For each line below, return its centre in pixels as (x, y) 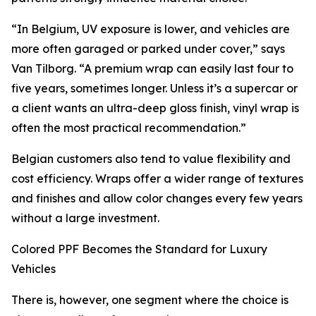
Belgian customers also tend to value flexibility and (151, 159)
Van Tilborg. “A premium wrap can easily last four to (152, 69)
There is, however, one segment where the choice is (150, 300)
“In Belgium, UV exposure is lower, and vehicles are (151, 29)
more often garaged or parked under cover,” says (148, 49)
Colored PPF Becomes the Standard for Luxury (139, 249)
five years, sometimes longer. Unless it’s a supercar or (154, 89)
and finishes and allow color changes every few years (157, 199)
